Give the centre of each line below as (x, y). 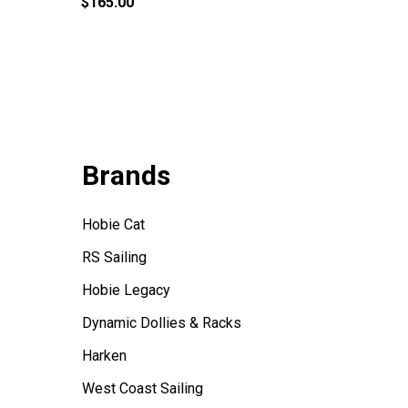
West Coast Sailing (142, 389)
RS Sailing (114, 258)
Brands (126, 176)
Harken (104, 356)
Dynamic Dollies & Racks (161, 323)
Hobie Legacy (126, 291)
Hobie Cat (113, 225)
